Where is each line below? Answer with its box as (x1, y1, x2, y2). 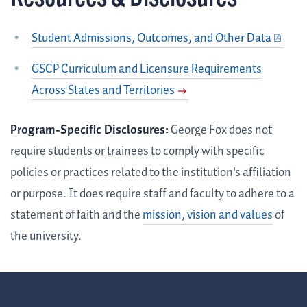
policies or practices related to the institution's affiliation (10, 162, 291, 182)
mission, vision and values (143, 205, 273, 225)
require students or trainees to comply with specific (10, 141, 265, 161)
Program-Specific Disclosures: (10, 120, 169, 140)
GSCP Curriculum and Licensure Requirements (31, 59, 262, 79)
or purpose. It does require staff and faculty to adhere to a (10, 184, 295, 204)
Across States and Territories (31, 80, 175, 100)
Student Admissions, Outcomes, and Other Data (31, 29, 271, 49)
